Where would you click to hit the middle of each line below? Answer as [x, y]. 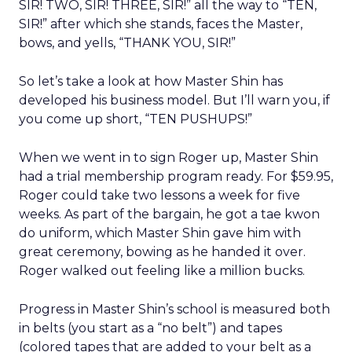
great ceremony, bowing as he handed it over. [162, 252]
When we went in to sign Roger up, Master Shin [169, 158]
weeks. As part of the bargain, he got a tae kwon [169, 214]
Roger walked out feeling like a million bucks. [162, 271]
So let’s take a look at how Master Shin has [151, 81]
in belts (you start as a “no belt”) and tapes [150, 328]
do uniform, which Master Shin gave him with [160, 233]
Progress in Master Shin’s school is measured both [174, 309]
